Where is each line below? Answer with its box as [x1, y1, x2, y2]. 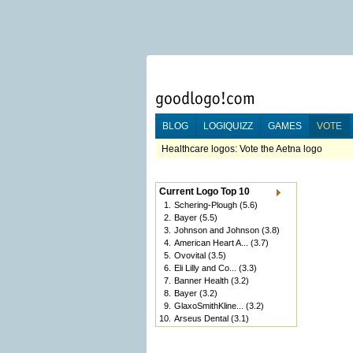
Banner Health [174, 276, 229, 285]
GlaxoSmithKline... [174, 301, 243, 310]
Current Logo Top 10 [159, 186, 250, 197]
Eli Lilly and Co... [174, 263, 236, 273]
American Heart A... [174, 238, 248, 247]
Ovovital [174, 251, 206, 260]
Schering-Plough [174, 200, 237, 210]
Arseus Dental [174, 314, 229, 323]
